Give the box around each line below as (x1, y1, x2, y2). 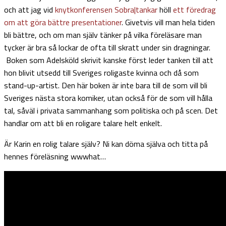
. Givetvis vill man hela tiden (122, 16, 215, 28)
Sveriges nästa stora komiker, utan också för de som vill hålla (4, 91, 212, 104)
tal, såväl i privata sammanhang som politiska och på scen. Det (4, 104, 218, 117)
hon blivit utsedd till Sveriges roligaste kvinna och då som (4, 66, 199, 79)
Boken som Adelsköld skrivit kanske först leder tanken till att (4, 53, 213, 66)
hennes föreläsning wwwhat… (4, 150, 106, 162)
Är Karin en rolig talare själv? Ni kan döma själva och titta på (4, 137, 208, 150)
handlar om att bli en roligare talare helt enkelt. (4, 117, 162, 129)
